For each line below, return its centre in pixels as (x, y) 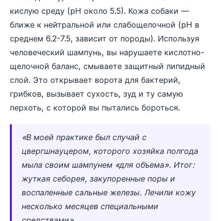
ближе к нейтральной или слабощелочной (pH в (105, 25)
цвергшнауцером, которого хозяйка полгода (110, 151)
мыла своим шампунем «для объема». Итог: (108, 165)
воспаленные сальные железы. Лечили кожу (109, 192)
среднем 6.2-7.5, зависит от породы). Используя (105, 38)
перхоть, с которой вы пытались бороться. (95, 108)
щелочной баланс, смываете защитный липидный (108, 66)
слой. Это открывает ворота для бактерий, (95, 80)
